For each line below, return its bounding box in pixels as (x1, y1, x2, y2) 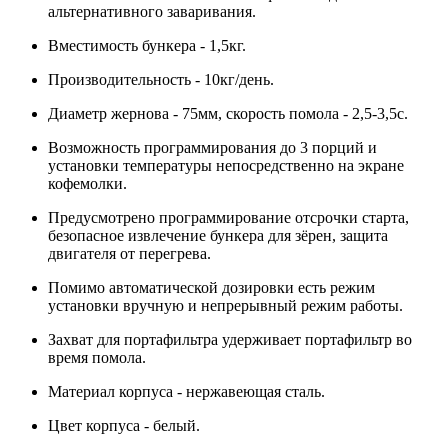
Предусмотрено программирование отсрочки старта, (48, 208, 409, 226)
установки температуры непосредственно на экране (48, 156, 404, 174)
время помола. (48, 348, 146, 366)
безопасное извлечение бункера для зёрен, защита (48, 226, 388, 244)
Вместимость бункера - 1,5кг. (48, 36, 246, 54)
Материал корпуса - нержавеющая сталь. (48, 382, 325, 400)
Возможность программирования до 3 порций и (48, 138, 377, 156)
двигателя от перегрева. (48, 244, 211, 262)
